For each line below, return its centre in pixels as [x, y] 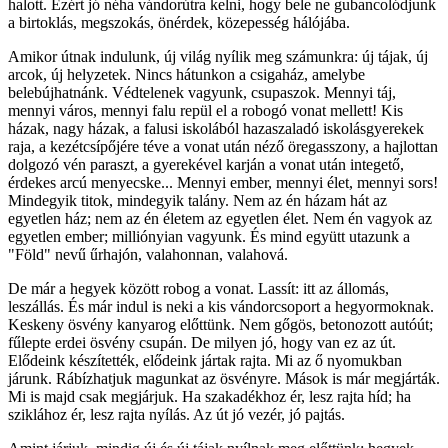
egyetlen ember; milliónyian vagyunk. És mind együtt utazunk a [209, 237]
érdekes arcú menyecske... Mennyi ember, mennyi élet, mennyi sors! [223, 183]
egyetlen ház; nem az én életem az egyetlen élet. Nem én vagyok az [220, 219]
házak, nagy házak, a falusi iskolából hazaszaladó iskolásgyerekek [216, 129]
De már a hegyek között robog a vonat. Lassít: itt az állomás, [198, 289]
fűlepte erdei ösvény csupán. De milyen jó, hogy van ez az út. [202, 343]
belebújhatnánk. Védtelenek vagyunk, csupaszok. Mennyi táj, [202, 93]
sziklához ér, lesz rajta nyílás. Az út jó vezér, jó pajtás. [176, 415]
